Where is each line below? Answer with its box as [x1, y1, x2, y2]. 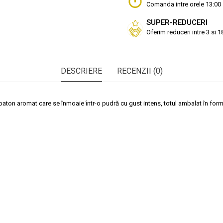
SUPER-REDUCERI [146, 17, 208, 27]
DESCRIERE [60, 66, 102, 76]
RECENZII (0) [116, 66, 163, 76]
